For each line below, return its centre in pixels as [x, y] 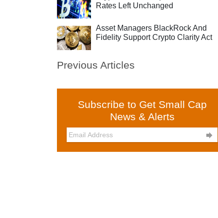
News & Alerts [142, 117]
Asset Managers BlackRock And [151, 28]
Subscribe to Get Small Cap [142, 104]
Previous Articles [96, 65]
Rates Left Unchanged [135, 6]
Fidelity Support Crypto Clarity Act [154, 37]
